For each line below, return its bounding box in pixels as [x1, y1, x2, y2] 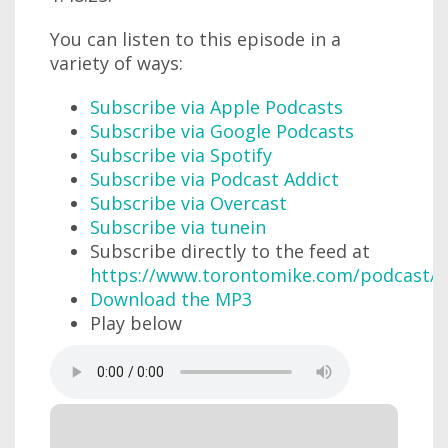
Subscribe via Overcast [90, 190, 287, 215]
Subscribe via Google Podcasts [90, 118, 354, 143]
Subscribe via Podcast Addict [90, 166, 339, 191]
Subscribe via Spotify [90, 142, 272, 167]
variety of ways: [50, 50, 183, 75]
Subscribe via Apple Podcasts [90, 94, 343, 119]
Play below [90, 310, 182, 335]
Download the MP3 [90, 286, 252, 311]
